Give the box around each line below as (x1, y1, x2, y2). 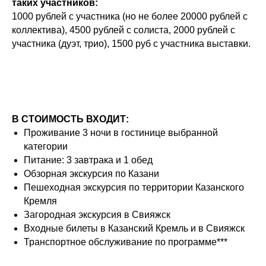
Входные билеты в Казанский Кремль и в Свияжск (24, 223, 245, 233)
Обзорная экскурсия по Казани (24, 169, 159, 179)
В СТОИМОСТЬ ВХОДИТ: (12, 114, 129, 124)
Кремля (24, 196, 57, 206)
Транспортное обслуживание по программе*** (24, 237, 227, 247)
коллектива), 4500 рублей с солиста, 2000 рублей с (12, 25, 235, 35)
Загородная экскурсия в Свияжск (24, 210, 170, 220)
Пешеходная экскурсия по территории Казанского (24, 182, 244, 192)
